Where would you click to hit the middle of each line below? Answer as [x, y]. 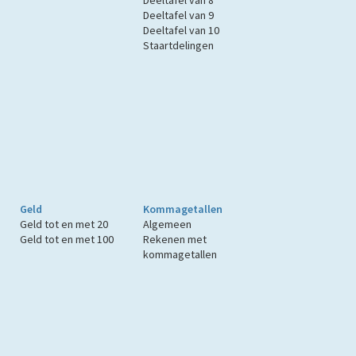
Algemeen [168, 224]
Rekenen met [175, 240]
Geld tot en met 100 [66, 240]
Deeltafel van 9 [179, 15]
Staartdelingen [179, 46]
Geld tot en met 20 [64, 224]
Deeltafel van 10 [182, 31]
